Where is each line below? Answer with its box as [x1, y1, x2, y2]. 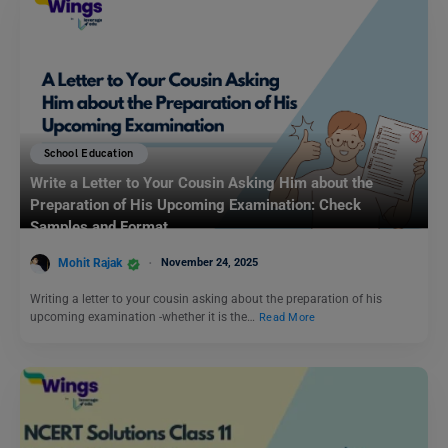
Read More [259, 310, 316, 324]
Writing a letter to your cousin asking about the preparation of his [30, 292, 382, 307]
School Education [44, 146, 134, 160]
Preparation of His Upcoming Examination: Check [30, 195, 361, 214]
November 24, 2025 [161, 256, 258, 270]
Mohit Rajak [58, 256, 122, 271]
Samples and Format [30, 217, 168, 236]
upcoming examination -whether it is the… [30, 310, 258, 325]
